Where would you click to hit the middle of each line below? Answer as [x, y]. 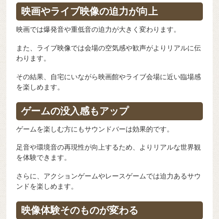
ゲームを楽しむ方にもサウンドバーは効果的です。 [95, 129]
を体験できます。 [44, 158]
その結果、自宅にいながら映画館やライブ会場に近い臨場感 [109, 77]
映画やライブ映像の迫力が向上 [90, 11]
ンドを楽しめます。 [47, 186]
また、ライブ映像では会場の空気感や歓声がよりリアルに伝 [109, 48]
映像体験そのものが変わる [80, 210]
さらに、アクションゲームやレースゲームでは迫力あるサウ [109, 176]
